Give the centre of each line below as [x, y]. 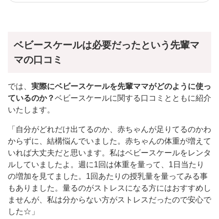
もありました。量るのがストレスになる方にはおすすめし [109, 188]
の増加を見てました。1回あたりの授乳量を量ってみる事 [108, 176]
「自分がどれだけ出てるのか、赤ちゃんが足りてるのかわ [109, 130]
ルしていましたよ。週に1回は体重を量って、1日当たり [106, 165]
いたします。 [31, 110]
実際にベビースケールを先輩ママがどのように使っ [121, 87]
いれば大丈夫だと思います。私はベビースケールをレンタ [109, 153]
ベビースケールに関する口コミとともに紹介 [133, 98]
